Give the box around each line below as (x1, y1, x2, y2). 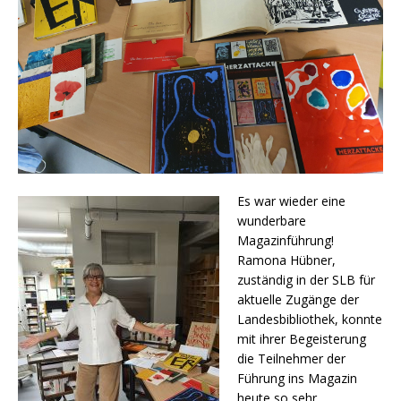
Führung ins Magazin (237, 370, 357, 387)
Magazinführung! (237, 232, 334, 249)
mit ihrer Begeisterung (237, 330, 366, 347)
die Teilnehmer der (237, 350, 346, 367)
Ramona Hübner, (237, 252, 336, 269)
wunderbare (237, 212, 306, 229)
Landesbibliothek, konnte (237, 311, 382, 328)
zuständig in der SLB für (237, 271, 375, 288)
